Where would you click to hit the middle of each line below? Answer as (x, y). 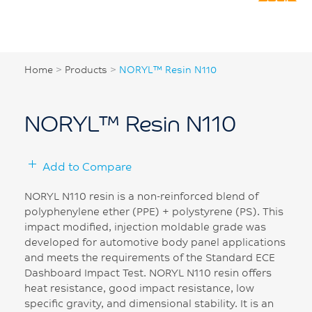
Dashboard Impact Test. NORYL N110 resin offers (148, 272)
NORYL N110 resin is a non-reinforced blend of (141, 196)
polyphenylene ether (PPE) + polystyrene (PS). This (154, 211)
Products (86, 70)
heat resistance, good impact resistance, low (139, 288)
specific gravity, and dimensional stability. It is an (149, 303)
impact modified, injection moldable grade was (145, 226)
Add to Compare (87, 166)
